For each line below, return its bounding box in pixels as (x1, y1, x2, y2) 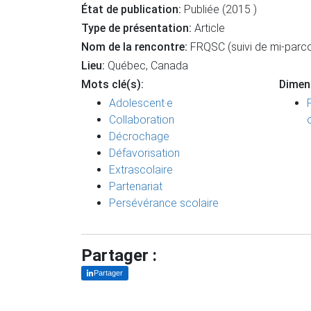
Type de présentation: (81, 22, 194, 35)
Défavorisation (109, 146, 180, 160)
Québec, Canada (105, 59, 188, 72)
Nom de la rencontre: (81, 40, 187, 53)
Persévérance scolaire (109, 196, 219, 210)
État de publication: (81, 3, 181, 16)
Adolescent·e (109, 96, 173, 110)
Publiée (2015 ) (181, 3, 257, 16)
